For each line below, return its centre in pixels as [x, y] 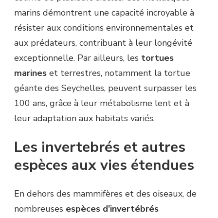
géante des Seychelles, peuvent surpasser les [105, 88]
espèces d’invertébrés [112, 209]
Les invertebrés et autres [100, 147]
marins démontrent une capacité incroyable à [104, 13]
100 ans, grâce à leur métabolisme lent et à [102, 103]
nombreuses [40, 209]
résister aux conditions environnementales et [104, 28]
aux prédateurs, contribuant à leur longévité [103, 43]
